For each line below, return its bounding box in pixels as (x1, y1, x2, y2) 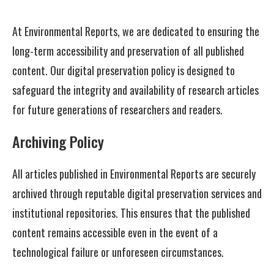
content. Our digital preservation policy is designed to (12, 62, 235, 78)
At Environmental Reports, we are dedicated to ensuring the (12, 23, 259, 39)
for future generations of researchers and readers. (12, 102, 223, 117)
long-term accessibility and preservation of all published (12, 43, 244, 59)
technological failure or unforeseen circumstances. (12, 244, 224, 260)
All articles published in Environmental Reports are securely (12, 166, 256, 182)
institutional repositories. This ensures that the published (12, 205, 250, 221)
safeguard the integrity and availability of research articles (12, 82, 259, 98)
